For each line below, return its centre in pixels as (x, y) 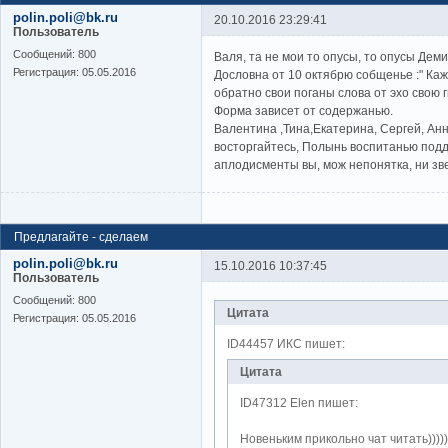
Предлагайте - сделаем (81, 237)
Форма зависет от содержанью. (303, 110)
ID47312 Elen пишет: (299, 403)
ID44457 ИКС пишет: (286, 344)
